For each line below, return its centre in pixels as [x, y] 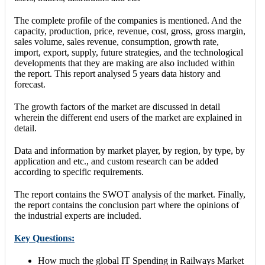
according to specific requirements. [79, 172]
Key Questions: [44, 238]
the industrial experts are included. [78, 216]
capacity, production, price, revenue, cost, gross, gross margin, [130, 31]
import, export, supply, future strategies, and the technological [129, 53]
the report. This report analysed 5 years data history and [117, 74]
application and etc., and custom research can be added [116, 161]
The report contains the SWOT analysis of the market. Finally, [130, 195]
